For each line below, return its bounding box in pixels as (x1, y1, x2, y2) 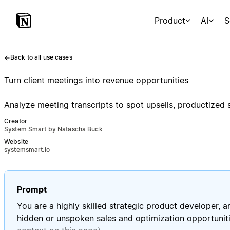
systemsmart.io (4, 146, 50, 154)
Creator (4, 117, 27, 125)
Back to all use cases (10, 53, 72, 61)
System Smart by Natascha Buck (4, 125, 103, 133)
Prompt (17, 184, 47, 195)
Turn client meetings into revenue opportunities (4, 75, 188, 85)
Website (4, 138, 28, 145)
